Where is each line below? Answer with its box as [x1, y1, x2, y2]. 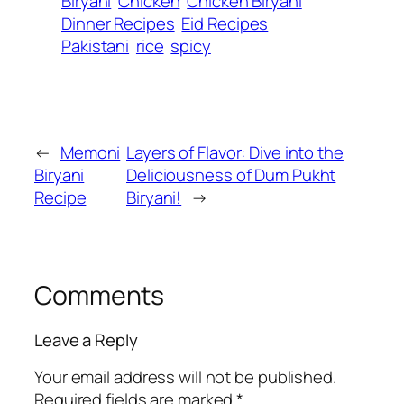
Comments [34, 277, 165, 313]
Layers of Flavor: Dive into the [126, 140, 344, 164]
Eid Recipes [181, 11, 269, 35]
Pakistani [61, 33, 130, 58]
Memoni [60, 140, 121, 164]
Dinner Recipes [61, 11, 175, 35]
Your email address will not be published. [34, 364, 336, 389]
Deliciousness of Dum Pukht [126, 162, 336, 187]
